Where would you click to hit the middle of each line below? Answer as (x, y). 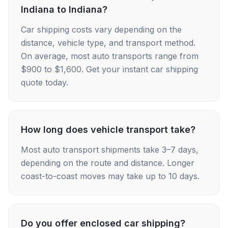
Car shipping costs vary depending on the (101, 30)
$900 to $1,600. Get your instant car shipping (109, 69)
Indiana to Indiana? (64, 9)
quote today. (45, 82)
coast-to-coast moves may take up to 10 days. (110, 176)
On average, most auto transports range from (110, 56)
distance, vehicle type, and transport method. (108, 43)
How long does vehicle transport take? (108, 130)
